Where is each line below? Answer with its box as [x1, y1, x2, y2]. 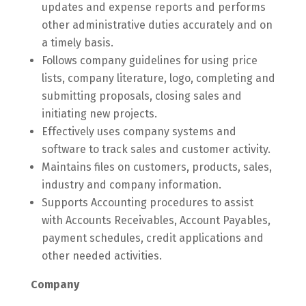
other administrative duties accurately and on [41, 18, 273, 31]
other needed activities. [41, 249, 162, 262]
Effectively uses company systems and [41, 125, 236, 138]
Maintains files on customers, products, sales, [41, 161, 272, 173]
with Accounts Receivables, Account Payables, [41, 214, 270, 227]
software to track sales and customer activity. [41, 143, 270, 156]
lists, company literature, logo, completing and [41, 72, 275, 85]
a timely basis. [41, 36, 113, 49]
